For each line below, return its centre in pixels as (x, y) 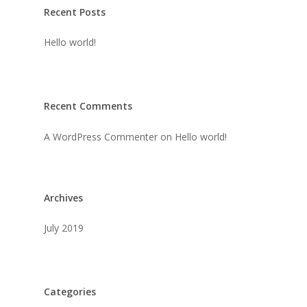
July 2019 (64, 228)
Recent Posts (75, 12)
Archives (63, 198)
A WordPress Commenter (101, 137)
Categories (70, 292)
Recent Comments (88, 106)
